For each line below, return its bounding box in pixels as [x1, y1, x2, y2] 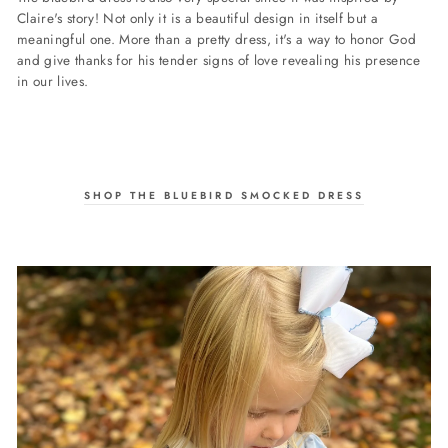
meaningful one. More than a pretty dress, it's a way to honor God [17, 28, 417, 49]
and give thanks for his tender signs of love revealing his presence [17, 49, 421, 70]
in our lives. [17, 70, 89, 91]
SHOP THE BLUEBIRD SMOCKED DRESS [83, 187, 365, 203]
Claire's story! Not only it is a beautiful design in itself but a [17, 7, 379, 28]
